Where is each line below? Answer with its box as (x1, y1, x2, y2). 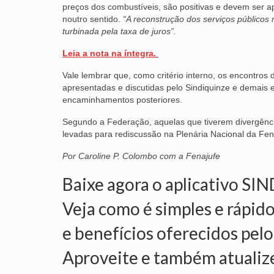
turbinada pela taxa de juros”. (62, 26, 176, 36)
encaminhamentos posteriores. (62, 94, 182, 105)
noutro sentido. (62, 13, 123, 24)
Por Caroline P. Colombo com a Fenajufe (62, 150, 220, 161)
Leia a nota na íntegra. (62, 48, 156, 58)
